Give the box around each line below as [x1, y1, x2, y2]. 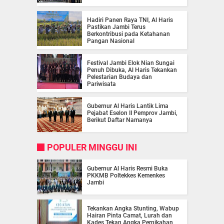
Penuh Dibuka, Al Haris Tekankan [87, 66, 177, 74]
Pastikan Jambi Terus [87, 23, 145, 31]
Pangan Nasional [87, 37, 134, 45]
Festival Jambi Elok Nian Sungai [87, 59, 174, 67]
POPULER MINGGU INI [47, 142, 137, 153]
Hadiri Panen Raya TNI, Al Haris [87, 16, 173, 24]
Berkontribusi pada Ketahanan [87, 30, 170, 38]
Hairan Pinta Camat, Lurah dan [87, 212, 172, 219]
